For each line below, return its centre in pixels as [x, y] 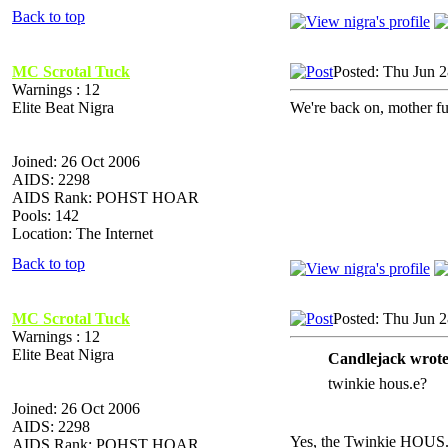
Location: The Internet [82, 233]
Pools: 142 [45, 215]
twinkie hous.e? [377, 383]
